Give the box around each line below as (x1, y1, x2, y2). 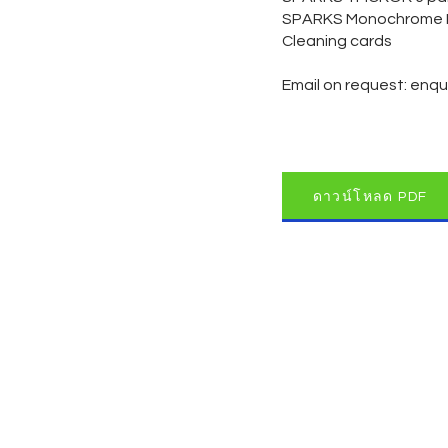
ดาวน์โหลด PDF (312, 189, 428, 204)
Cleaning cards (282, 33, 392, 49)
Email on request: (282, 77, 410, 93)
